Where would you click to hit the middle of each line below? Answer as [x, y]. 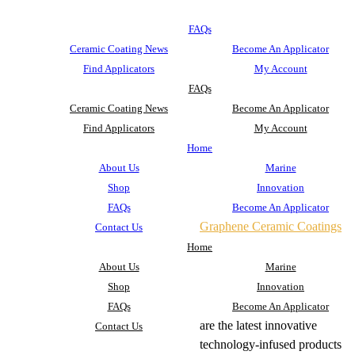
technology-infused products [271, 344]
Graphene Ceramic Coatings [271, 226]
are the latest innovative [258, 325]
